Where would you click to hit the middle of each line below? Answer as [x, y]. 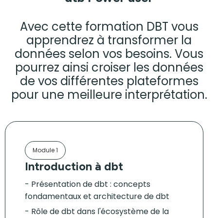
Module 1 [45, 150]
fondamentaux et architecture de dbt [97, 196]
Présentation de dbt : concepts [91, 184]
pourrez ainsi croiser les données [109, 67]
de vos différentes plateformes [109, 81]
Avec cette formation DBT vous [109, 27]
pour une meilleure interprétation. [109, 95]
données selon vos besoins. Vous [109, 54]
